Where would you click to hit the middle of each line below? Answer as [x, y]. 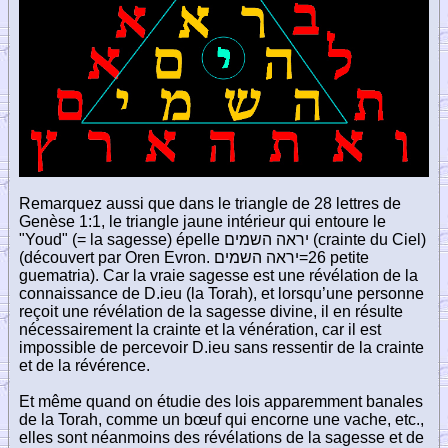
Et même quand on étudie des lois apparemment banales [221, 401]
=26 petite [334, 257]
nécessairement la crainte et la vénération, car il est [200, 329]
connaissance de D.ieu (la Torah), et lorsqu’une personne [221, 293]
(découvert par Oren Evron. [116, 257]
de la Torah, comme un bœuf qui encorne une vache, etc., [221, 419]
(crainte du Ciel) [367, 239]
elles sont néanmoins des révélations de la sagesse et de [221, 437]
